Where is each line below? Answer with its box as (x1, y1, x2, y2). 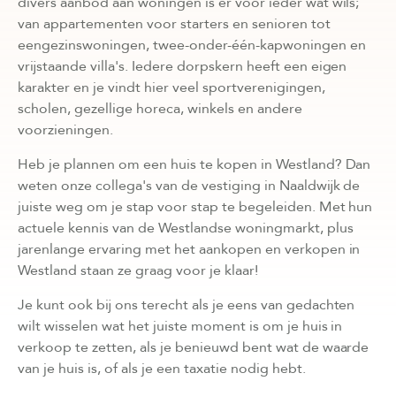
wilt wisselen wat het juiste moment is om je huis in (18, 316, 343, 336)
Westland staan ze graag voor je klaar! (18, 260, 258, 280)
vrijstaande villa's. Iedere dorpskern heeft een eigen (18, 56, 347, 76)
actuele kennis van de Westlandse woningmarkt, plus (18, 217, 354, 238)
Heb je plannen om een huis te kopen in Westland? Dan (18, 154, 371, 174)
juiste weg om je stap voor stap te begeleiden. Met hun (18, 196, 373, 217)
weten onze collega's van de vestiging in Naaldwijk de (18, 175, 361, 195)
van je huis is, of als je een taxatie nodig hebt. (18, 358, 306, 378)
